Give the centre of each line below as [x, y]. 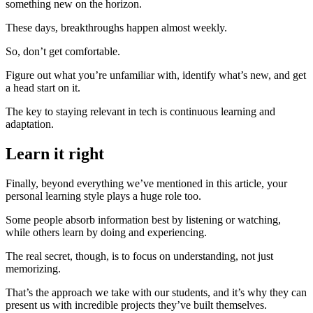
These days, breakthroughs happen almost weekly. [116, 27]
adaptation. [30, 124]
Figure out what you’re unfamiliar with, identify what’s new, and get [156, 75]
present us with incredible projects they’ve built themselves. [136, 305]
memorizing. [33, 268]
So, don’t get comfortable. [63, 51]
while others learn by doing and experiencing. [106, 232]
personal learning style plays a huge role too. [103, 196]
